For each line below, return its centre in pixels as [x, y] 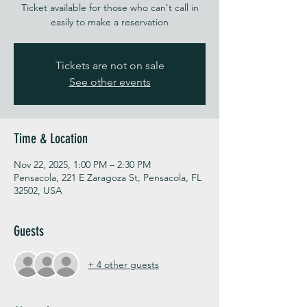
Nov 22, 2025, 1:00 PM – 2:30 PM [82, 165]
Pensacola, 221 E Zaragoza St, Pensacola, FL [108, 178]
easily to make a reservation [110, 22]
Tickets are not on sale [110, 66]
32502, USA [38, 191]
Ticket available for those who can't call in [110, 8]
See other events [110, 82]
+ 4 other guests [123, 264]
